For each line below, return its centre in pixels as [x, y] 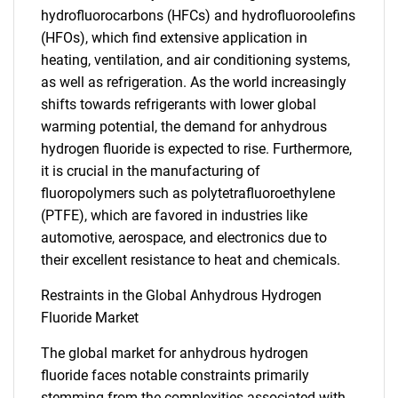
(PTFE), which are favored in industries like [174, 215]
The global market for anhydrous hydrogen [175, 353]
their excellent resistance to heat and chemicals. [191, 260]
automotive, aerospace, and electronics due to [184, 238]
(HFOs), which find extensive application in [174, 38]
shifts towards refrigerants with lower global [179, 104]
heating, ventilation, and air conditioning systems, [195, 60]
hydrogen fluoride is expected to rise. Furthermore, [196, 149]
